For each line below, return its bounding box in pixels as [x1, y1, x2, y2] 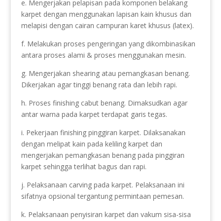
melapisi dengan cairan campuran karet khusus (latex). [21, 20, 194, 30]
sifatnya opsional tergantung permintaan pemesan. [21, 191, 184, 201]
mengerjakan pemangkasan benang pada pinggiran [21, 150, 184, 160]
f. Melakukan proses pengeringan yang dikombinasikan [21, 38, 195, 48]
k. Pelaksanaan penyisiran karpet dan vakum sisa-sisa [21, 209, 191, 219]
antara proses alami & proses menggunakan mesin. [21, 50, 186, 60]
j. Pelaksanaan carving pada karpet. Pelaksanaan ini [21, 180, 184, 189]
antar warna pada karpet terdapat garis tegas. [21, 109, 167, 119]
